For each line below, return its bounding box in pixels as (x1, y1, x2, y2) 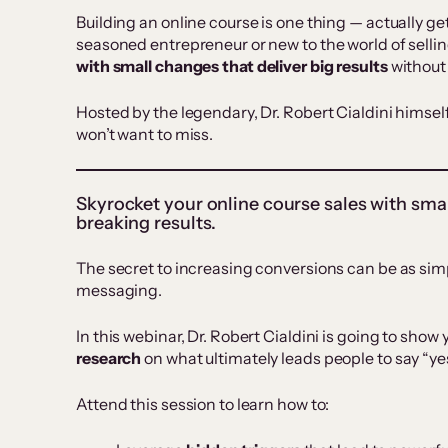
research (76, 348, 142, 369)
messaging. (76, 280, 163, 301)
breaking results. (76, 212, 217, 235)
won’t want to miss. (76, 124, 214, 145)
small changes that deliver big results (112, 56, 388, 77)
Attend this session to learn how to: (76, 394, 330, 415)
